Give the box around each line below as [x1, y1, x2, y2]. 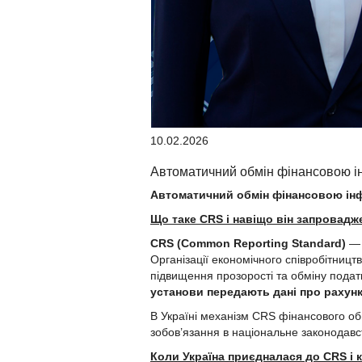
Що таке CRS [150, 213, 223, 226]
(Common [174, 237, 230, 250]
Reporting [230, 237, 288, 250]
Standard [288, 237, 342, 250]
